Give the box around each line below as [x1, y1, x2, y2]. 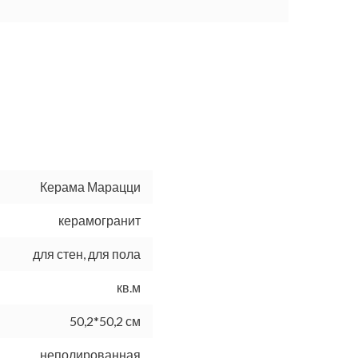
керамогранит [58, 213, 141, 229]
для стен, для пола [33, 246, 141, 262]
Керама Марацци [40, 179, 141, 195]
